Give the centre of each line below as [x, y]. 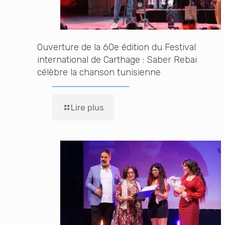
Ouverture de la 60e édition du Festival [117, 47]
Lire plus [87, 107]
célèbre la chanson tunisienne [99, 72]
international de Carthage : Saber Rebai [117, 60]
